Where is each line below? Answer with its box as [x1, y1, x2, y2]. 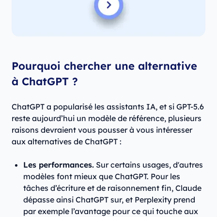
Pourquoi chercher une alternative [12, 59, 197, 73]
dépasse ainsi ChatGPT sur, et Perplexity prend [23, 195, 195, 205]
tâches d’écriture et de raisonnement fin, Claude [23, 183, 201, 193]
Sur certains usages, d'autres [94, 160, 203, 170]
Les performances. [23, 160, 94, 170]
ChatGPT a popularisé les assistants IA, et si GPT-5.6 [12, 102, 204, 112]
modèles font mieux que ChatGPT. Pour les [23, 171, 180, 182]
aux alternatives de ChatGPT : [12, 137, 122, 147]
